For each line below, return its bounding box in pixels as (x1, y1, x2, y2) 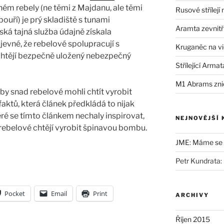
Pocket (4, 188, 25, 198)
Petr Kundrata (175, 156, 220, 165)
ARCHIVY (175, 191, 209, 198)
